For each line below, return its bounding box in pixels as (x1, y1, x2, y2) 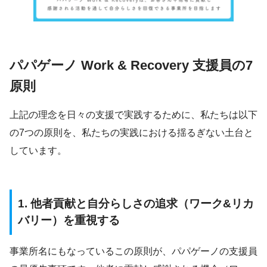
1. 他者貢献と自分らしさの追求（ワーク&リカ (18, 197, 254, 210)
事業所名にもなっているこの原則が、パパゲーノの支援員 (10, 246, 257, 257)
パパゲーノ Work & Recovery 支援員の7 (10, 58, 253, 73)
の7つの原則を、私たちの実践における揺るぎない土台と (10, 127, 253, 138)
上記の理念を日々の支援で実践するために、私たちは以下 (10, 109, 257, 120)
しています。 (10, 145, 67, 156)
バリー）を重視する (18, 213, 120, 226)
